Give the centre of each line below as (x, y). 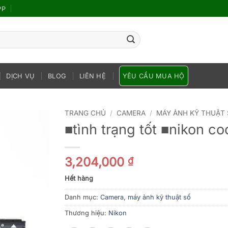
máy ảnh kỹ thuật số (159, 197)
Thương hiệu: (87, 213)
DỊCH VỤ (21, 76)
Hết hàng (79, 179)
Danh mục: (82, 197)
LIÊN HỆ (93, 76)
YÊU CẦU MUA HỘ (153, 76)
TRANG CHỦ (85, 113)
